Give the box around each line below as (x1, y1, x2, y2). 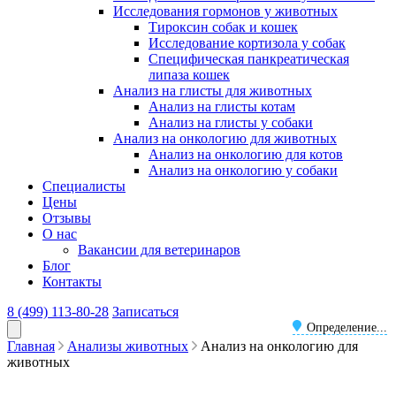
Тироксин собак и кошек (148, 19, 298, 34)
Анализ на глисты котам (148, 99, 295, 114)
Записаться (112, 304, 179, 319)
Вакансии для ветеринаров (78, 242, 240, 257)
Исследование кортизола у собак (148, 35, 346, 50)
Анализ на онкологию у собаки (148, 163, 338, 178)
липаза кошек (148, 67, 230, 82)
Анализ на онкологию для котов (148, 147, 343, 162)
